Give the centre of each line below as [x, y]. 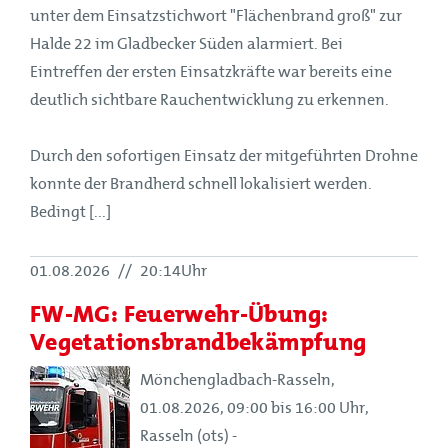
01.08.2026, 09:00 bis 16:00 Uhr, [254, 407]
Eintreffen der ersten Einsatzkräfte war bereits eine [211, 71]
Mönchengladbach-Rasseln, [237, 379]
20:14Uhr [172, 270]
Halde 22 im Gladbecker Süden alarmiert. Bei [186, 43]
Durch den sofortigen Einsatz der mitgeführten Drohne [224, 155]
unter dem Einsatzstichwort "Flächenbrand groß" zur [216, 15]
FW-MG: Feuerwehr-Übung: [179, 313]
